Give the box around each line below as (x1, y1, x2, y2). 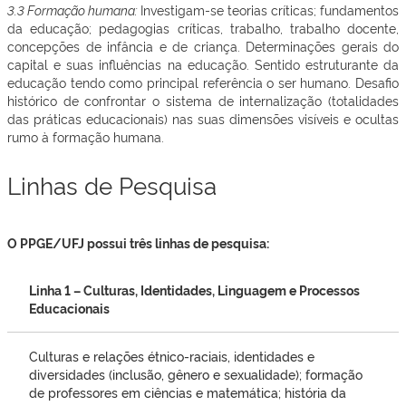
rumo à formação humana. (7, 128, 164, 145)
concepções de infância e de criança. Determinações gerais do (7, 37, 399, 54)
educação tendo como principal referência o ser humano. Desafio (7, 73, 399, 91)
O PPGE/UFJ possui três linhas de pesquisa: (7, 234, 269, 251)
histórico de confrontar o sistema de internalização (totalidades (7, 92, 399, 109)
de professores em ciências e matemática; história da (29, 383, 346, 401)
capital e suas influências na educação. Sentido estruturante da (7, 55, 399, 72)
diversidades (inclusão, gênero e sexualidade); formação (29, 365, 362, 382)
